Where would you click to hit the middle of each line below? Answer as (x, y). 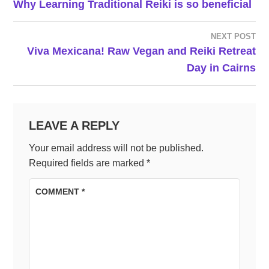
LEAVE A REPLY (74, 126)
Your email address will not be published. (116, 148)
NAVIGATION (68, 25)
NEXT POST (233, 37)
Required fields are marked (87, 163)
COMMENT (59, 191)
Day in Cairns (221, 68)
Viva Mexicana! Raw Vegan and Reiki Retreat (141, 51)
